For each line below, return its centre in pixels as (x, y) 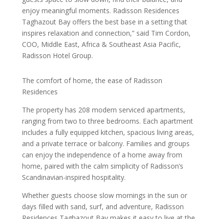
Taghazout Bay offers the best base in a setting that (104, 22)
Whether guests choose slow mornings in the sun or (104, 195)
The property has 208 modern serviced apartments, (103, 110)
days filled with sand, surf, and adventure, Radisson (103, 207)
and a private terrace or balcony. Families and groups (106, 143)
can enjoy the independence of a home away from (102, 155)
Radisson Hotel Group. (57, 55)
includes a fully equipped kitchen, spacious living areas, (108, 132)
